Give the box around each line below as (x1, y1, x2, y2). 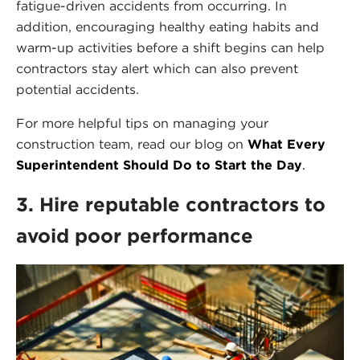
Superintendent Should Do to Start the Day (16, 157, 302, 174)
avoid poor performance (16, 224, 253, 248)
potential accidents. (16, 82, 139, 98)
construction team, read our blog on (16, 137, 247, 153)
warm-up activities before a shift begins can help (16, 40, 325, 56)
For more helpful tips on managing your (16, 116, 268, 132)
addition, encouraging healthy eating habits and (16, 19, 319, 35)
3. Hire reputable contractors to (16, 193, 325, 217)
